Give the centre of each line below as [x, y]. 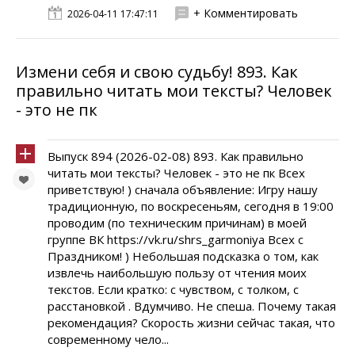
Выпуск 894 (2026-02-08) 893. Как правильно [176, 156]
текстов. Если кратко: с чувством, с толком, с [173, 289]
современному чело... [108, 339]
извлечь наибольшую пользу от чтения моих [177, 273]
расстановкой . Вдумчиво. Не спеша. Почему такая [192, 306]
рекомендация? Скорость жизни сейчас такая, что [191, 323]
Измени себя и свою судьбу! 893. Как [157, 72]
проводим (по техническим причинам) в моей [177, 223]
